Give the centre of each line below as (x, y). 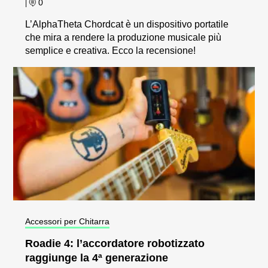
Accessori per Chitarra (68, 222)
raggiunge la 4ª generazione (97, 258)
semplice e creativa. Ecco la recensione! (111, 51)
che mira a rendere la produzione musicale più (124, 38)
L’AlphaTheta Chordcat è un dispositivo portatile (127, 25)
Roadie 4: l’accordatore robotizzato (115, 244)
